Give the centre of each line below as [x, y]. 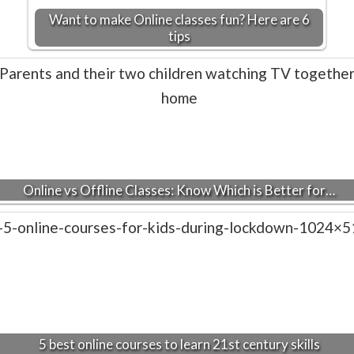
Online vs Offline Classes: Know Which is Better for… [179, 190]
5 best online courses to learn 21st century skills [179, 344]
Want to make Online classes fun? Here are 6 [179, 19]
